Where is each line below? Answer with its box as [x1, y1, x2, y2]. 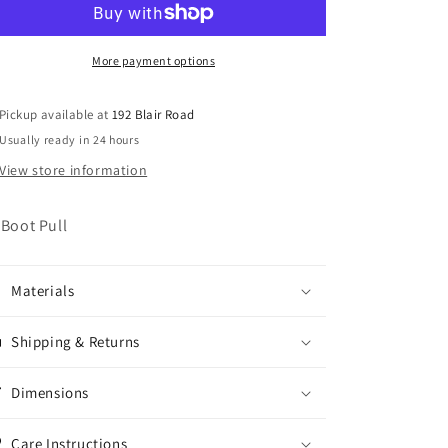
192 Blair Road [112, 106, 195, 123]
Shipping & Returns [11, 332, 140, 351]
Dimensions [11, 383, 89, 402]
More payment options [92, 53, 215, 68]
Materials [11, 281, 75, 300]
